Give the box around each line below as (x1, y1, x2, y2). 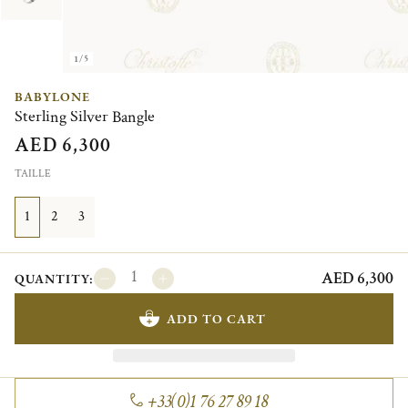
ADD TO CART (166, 310, 266, 327)
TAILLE (15, 166, 51, 180)
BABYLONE (15, 87, 90, 105)
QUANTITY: (15, 270, 94, 287)
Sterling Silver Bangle (15, 106, 155, 127)
